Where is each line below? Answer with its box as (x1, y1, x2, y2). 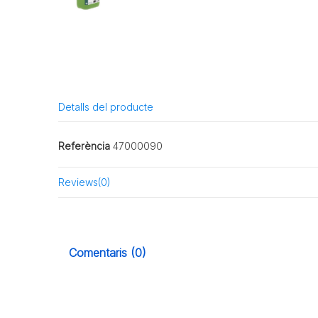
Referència (58, 140, 111, 152)
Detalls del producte (58, 100, 154, 113)
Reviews (58, 176, 99, 189)
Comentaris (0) (69, 245, 147, 260)
